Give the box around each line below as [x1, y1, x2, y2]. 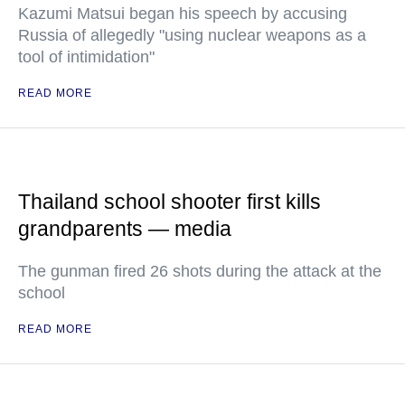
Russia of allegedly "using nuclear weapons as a [18, 26, 366, 44]
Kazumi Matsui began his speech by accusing [18, 5, 347, 23]
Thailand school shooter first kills [18, 190, 321, 213]
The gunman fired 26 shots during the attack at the [18, 262, 381, 280]
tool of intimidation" [18, 48, 155, 66]
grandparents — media [18, 217, 231, 240]
